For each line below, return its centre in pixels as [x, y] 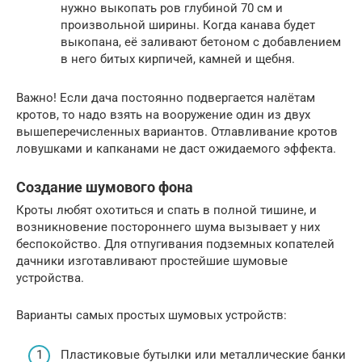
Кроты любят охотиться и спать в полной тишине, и [166, 210]
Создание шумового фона [105, 187]
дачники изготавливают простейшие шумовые [152, 261]
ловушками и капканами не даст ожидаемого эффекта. [176, 149]
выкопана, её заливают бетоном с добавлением [201, 42]
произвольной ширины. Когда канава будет [188, 25]
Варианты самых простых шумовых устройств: [152, 316]
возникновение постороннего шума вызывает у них [168, 227]
